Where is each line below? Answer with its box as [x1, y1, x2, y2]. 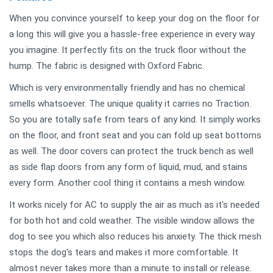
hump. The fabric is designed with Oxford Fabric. [9, 60, 204, 71]
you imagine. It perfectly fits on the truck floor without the [9, 44, 246, 55]
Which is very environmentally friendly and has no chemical [9, 82, 245, 93]
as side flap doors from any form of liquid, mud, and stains [9, 161, 247, 172]
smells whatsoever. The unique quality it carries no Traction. [9, 97, 251, 109]
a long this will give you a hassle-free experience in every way [9, 28, 255, 40]
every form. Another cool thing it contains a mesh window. [9, 177, 248, 188]
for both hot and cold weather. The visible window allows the [9, 214, 255, 226]
